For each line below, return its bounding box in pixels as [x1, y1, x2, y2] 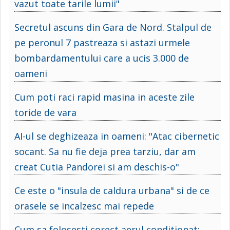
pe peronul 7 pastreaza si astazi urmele [14, 36, 190, 49]
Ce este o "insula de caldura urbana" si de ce [14, 184, 209, 197]
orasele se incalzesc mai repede [14, 199, 154, 212]
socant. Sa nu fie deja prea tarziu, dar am [14, 145, 196, 158]
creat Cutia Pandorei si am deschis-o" [14, 160, 179, 173]
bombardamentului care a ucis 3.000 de [14, 51, 189, 64]
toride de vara [14, 106, 76, 119]
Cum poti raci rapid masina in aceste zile [14, 90, 195, 103]
